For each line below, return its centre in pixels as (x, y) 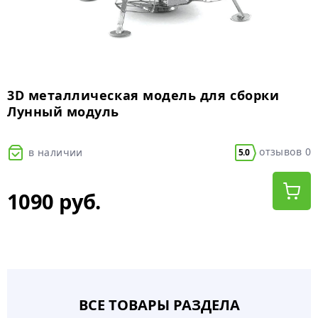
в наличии (56, 153)
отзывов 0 (283, 151)
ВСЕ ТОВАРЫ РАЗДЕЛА (159, 305)
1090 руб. (54, 202)
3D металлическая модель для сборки (143, 95)
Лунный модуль (64, 112)
